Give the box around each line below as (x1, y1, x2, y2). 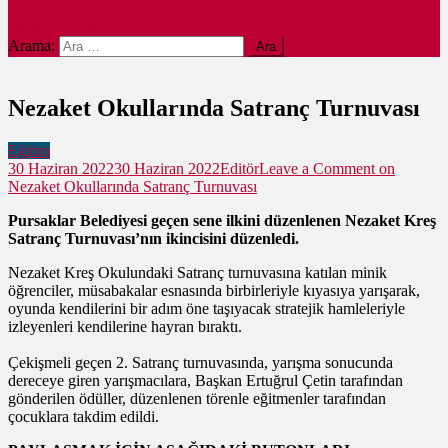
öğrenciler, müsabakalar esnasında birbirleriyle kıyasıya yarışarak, (8, 281, 420, 299)
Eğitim (8, 141, 50, 159)
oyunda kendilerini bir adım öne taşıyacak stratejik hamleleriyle (8, 299, 405, 317)
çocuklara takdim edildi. (8, 407, 159, 425)
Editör (220, 159, 259, 177)
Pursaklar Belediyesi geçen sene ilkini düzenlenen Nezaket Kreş (8, 211, 436, 229)
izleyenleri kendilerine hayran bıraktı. (8, 317, 242, 335)
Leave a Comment (259, 159, 375, 177)
